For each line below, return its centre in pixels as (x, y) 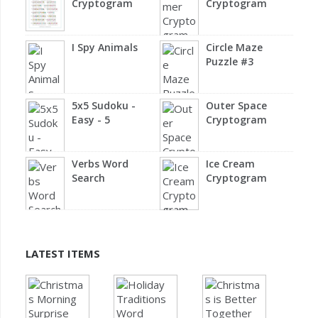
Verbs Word (100, 164)
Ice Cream (230, 164)
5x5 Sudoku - (104, 106)
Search (88, 178)
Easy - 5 (91, 120)
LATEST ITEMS (63, 254)
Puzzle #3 (229, 62)
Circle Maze (234, 48)
